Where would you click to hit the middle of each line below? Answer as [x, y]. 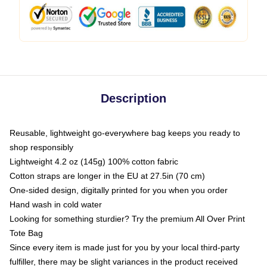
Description [133, 98]
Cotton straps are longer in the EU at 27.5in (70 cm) [107, 176]
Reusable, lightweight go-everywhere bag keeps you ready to [125, 133]
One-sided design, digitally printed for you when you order [119, 190]
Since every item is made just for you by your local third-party [125, 247]
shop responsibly [41, 147]
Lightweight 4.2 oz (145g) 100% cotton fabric [94, 162]
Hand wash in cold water [56, 204]
